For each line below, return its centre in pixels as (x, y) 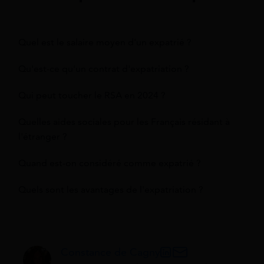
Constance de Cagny (110, 253)
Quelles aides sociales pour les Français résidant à (124, 122)
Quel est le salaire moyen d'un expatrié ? (105, 43)
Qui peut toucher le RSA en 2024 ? (92, 96)
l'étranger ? (43, 137)
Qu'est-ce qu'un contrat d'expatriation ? (104, 69)
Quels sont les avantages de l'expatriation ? (111, 190)
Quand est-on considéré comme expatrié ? (110, 164)
